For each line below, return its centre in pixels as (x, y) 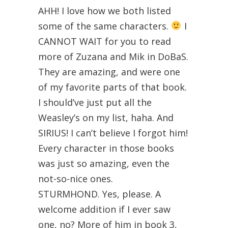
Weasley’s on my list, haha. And (106, 117)
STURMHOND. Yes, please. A (99, 194)
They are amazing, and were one (109, 72)
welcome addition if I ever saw (104, 209)
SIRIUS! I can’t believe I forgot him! (113, 133)
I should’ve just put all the (95, 102)
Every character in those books (106, 148)
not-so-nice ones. (76, 178)
